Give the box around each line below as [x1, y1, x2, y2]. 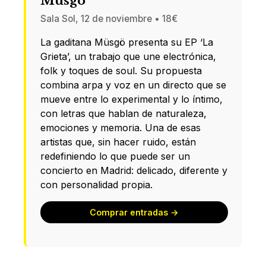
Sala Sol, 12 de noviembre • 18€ [40, 12, 178, 24]
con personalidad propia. [40, 178, 153, 191]
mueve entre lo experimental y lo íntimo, [40, 93, 223, 105]
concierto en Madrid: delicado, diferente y [40, 164, 227, 176]
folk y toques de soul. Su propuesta [40, 64, 202, 77]
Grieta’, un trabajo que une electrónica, [40, 50, 216, 62]
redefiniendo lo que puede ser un [40, 150, 190, 162]
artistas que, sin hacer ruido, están [40, 135, 196, 148]
